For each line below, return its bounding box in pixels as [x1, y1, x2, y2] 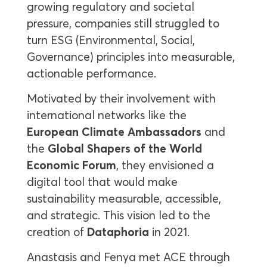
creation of [26, 225, 87, 240]
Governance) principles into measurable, [26, 49, 235, 64]
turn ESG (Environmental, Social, [26, 32, 195, 47]
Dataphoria [86, 225, 149, 240]
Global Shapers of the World [47, 141, 202, 156]
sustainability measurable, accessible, [26, 191, 221, 206]
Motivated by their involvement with [26, 91, 216, 106]
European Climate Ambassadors [26, 125, 201, 139]
